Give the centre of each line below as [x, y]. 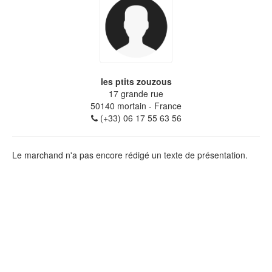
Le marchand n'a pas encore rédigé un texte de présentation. [130, 155]
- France [164, 105]
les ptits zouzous [136, 81]
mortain [132, 105]
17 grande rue [136, 93]
